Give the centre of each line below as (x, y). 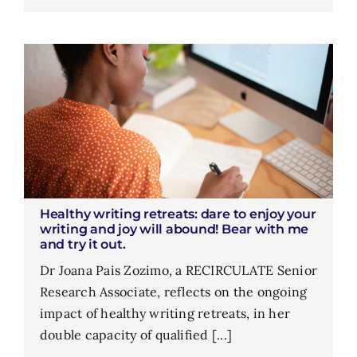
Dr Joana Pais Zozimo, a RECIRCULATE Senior (178, 270)
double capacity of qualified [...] (136, 334)
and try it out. (82, 244)
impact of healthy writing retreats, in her (165, 313)
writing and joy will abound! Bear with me (174, 229)
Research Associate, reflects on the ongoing (173, 291)
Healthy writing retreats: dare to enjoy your (178, 214)
